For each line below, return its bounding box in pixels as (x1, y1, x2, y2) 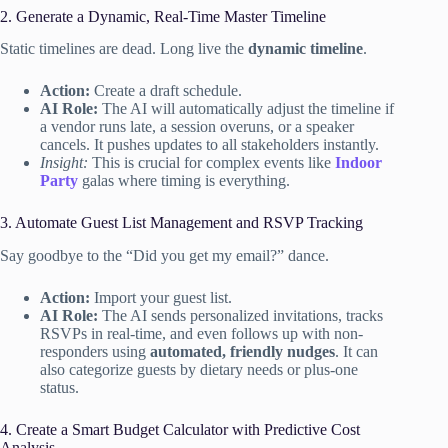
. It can (335, 343, 378, 361)
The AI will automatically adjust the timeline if (98, 100, 394, 118)
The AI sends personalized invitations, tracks (98, 307, 383, 325)
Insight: (40, 154, 88, 172)
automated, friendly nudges (150, 343, 335, 361)
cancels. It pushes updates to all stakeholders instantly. (40, 136, 379, 154)
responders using (40, 343, 150, 361)
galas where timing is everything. (78, 172, 290, 190)
